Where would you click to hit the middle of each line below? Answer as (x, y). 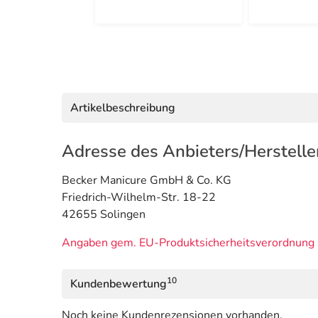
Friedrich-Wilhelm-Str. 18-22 (139, 198)
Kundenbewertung (119, 284)
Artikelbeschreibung (123, 108)
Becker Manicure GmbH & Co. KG (147, 181)
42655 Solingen (104, 215)
